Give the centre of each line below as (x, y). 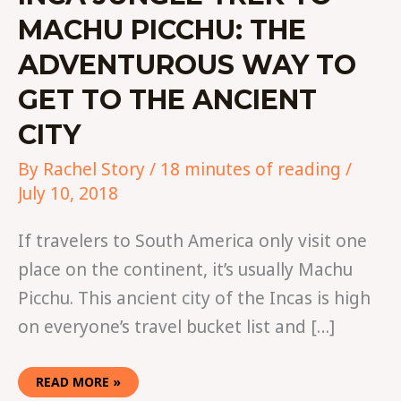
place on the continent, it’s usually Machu (185, 269)
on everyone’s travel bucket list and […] (176, 326)
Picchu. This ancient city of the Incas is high (194, 298)
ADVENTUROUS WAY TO (187, 64)
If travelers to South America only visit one (192, 240)
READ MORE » (78, 382)
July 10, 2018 (68, 193)
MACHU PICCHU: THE (162, 30)
